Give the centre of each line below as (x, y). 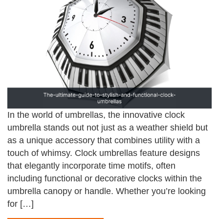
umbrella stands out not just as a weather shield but (108, 127)
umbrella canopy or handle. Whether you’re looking (107, 191)
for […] (21, 204)
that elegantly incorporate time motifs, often (91, 165)
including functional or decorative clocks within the (105, 178)
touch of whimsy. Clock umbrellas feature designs (104, 153)
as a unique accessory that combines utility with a (104, 140)
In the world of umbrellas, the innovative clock (96, 115)
